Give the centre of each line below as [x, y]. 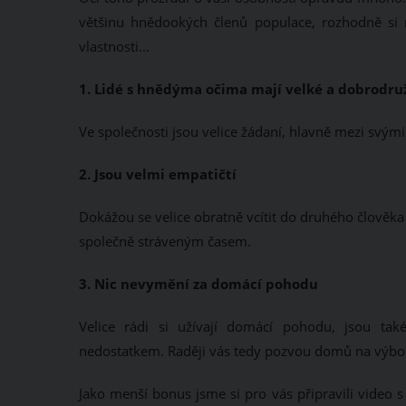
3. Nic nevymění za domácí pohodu [198, 284]
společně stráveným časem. [165, 241]
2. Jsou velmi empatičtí [158, 174]
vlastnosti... [114, 46]
